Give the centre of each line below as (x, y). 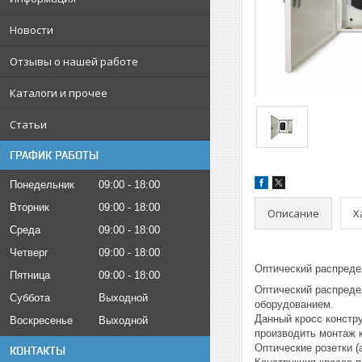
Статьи (28, 124)
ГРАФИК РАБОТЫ (54, 155)
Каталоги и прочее (59, 93)
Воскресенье (41, 320)
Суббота (30, 298)
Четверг (29, 253)
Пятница (30, 275)
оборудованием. (294, 304)
